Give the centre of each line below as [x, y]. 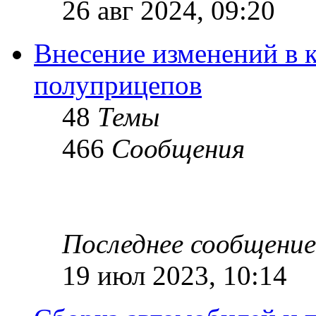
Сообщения [178, 148]
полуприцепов [118, 85]
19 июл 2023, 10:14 [175, 275]
